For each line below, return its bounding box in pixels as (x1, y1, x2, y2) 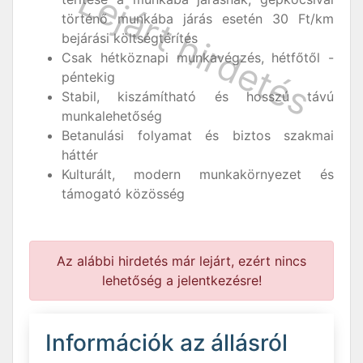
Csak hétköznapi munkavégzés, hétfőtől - (62, 49, 334, 66)
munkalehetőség (62, 108, 162, 124)
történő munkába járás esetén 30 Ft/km (62, 11, 334, 27)
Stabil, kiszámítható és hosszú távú (62, 88, 334, 105)
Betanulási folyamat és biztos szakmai (62, 127, 334, 143)
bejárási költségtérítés (62, 30, 198, 46)
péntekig (62, 69, 115, 85)
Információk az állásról (45, 329, 288, 357)
